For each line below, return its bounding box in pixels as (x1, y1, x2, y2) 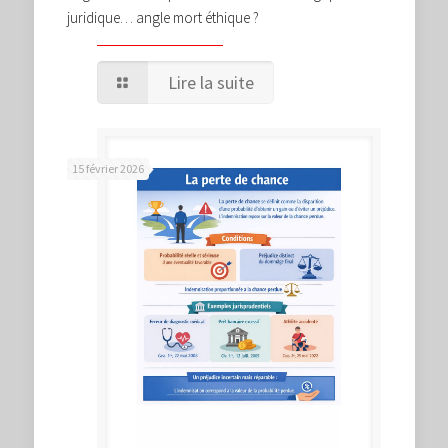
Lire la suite (168, 70, 255, 94)
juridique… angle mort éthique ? (67, 7, 259, 27)
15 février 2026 (72, 160, 144, 176)
